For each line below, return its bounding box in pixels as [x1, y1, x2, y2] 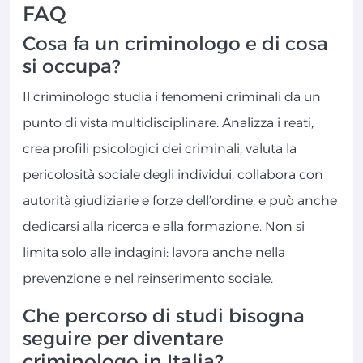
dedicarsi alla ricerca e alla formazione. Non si [23, 219, 305, 235]
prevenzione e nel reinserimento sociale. [23, 271, 273, 287]
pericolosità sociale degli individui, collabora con [23, 167, 323, 183]
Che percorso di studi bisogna [23, 304, 305, 328]
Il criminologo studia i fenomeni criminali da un [23, 89, 321, 105]
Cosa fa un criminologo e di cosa [23, 32, 328, 56]
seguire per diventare [23, 327, 224, 351]
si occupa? [23, 54, 120, 79]
